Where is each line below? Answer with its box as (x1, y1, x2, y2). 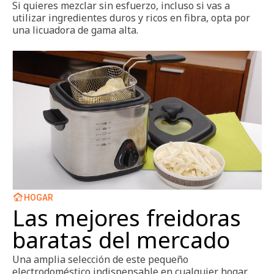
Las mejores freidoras (12, 202, 241, 233)
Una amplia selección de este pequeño (12, 252, 188, 266)
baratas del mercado (12, 224, 230, 255)
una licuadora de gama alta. (12, 23, 138, 37)
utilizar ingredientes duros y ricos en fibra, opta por (12, 11, 250, 25)
